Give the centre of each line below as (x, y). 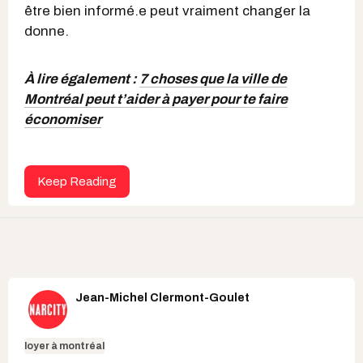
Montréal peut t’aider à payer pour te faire (156, 100)
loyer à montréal (64, 346)
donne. (47, 32)
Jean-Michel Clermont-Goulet (162, 298)
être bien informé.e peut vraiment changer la (167, 11)
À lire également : (82, 79)
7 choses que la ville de (213, 79)
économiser (63, 120)
